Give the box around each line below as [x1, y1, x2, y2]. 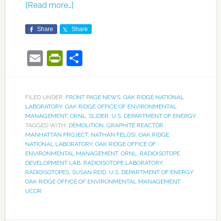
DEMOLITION [68, 121, 104, 129]
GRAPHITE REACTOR [106, 121, 163, 129]
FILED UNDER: [25, 93, 66, 101]
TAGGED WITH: [25, 121, 69, 129]
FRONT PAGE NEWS [65, 93, 120, 101]
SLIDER [88, 112, 109, 119]
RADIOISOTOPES [25, 168, 69, 176]
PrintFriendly [62, 48, 153, 67]
